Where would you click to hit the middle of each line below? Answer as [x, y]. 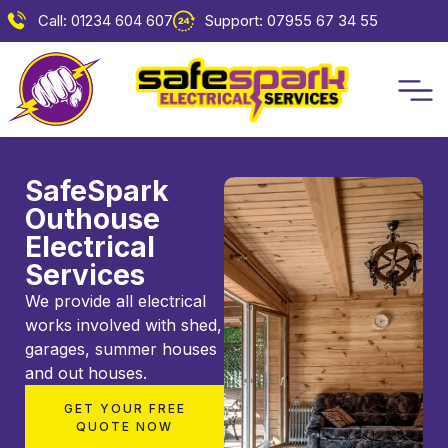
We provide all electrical [115, 301]
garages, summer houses [121, 349]
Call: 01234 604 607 [105, 20]
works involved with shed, [123, 325]
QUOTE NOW [124, 427]
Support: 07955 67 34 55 [291, 20]
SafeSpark [97, 191]
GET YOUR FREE [124, 409]
